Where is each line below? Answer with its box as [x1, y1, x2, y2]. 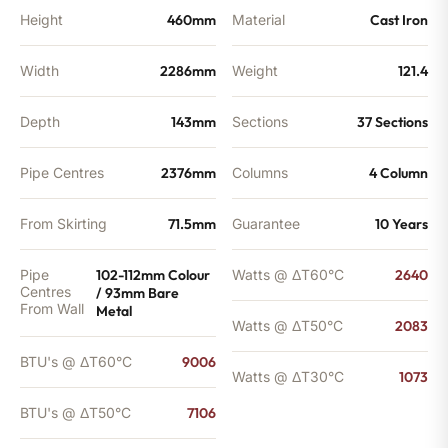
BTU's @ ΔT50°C [20, 403, 131, 421]
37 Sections [357, 112, 428, 131]
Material [232, 10, 285, 28]
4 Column [369, 163, 428, 182]
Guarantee [232, 214, 300, 232]
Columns [232, 163, 288, 181]
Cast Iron [370, 10, 428, 29]
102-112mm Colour [96, 265, 211, 284]
